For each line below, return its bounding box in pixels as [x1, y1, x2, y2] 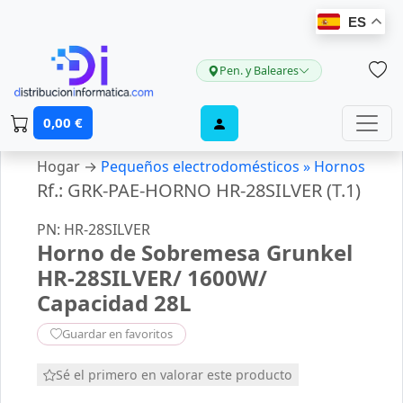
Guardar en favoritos [62, 326, 173, 343]
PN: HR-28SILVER [37, 219, 150, 239]
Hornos [314, 157, 365, 176]
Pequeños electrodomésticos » [101, 157, 314, 176]
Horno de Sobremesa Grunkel [37, 237, 353, 267]
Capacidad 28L [37, 288, 192, 318]
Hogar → [37, 157, 101, 176]
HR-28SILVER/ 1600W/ [37, 263, 267, 292]
